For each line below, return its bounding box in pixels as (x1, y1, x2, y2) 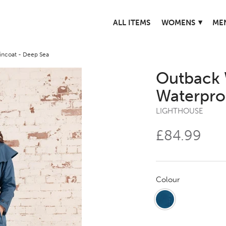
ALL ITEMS (113, 18, 150, 27)
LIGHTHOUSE (156, 106, 203, 116)
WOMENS (161, 18, 197, 27)
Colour (156, 175, 180, 184)
